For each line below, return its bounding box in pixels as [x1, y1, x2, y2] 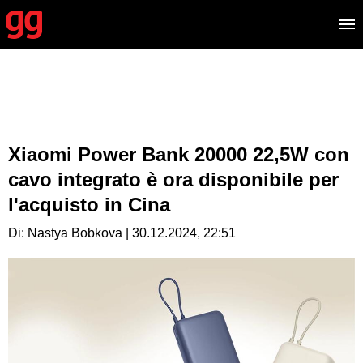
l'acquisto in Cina [8, 194, 170, 216]
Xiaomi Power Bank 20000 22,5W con [8, 143, 349, 165]
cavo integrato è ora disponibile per [8, 169, 339, 190]
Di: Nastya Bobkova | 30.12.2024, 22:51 [8, 226, 236, 240]
